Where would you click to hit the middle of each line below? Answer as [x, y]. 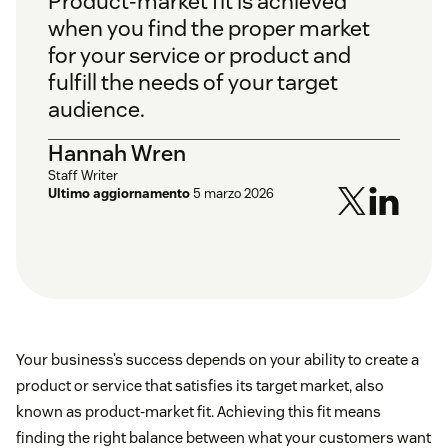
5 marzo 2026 [233, 194]
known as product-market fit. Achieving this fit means [198, 412]
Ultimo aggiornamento [119, 194]
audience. [96, 109]
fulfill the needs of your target [193, 82]
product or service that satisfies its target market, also [200, 386]
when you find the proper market [209, 28]
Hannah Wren [117, 153]
